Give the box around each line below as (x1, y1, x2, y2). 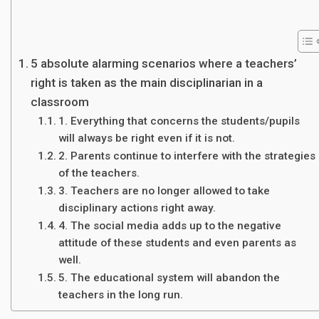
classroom (31, 95, 90, 110)
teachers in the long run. (58, 288, 184, 302)
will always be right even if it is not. (58, 132, 236, 145)
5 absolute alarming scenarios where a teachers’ (31, 56, 298, 71)
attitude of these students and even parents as (58, 236, 297, 250)
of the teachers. (58, 167, 140, 180)
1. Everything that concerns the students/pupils (58, 115, 300, 128)
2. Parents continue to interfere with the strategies (58, 150, 316, 163)
